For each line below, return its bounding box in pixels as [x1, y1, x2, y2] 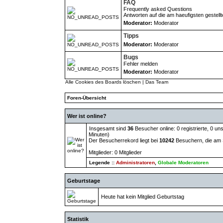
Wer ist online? [67, 113, 107, 119]
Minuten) [89, 131, 110, 137]
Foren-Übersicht [67, 95, 106, 101]
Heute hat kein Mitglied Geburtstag [101, 194, 184, 200]
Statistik [67, 216, 89, 222]
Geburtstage [67, 178, 100, 184]
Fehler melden [123, 61, 158, 67]
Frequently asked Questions [123, 6, 192, 12]
